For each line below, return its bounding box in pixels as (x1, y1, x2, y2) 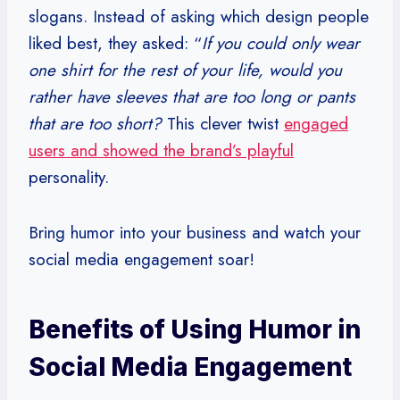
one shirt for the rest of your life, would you (29, 57, 342, 82)
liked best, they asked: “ (29, 30, 202, 55)
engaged (284, 111, 348, 136)
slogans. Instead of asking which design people (29, 4, 369, 29)
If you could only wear (202, 30, 360, 55)
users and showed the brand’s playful (29, 137, 294, 162)
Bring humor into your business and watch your (29, 220, 361, 245)
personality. (29, 164, 109, 189)
